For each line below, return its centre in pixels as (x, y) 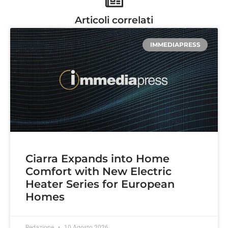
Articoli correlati (114, 20)
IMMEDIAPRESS (175, 44)
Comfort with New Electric (98, 171)
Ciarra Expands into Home (97, 158)
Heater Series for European (100, 184)
